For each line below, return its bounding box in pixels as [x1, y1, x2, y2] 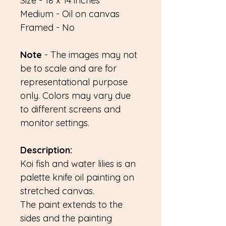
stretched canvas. [20, 185, 94, 197]
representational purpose [20, 76, 128, 88]
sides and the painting [20, 212, 112, 224]
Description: [20, 144, 72, 156]
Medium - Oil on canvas [20, 8, 120, 20]
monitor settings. [20, 117, 89, 129]
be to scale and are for [20, 63, 117, 74]
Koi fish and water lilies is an [20, 158, 136, 169]
